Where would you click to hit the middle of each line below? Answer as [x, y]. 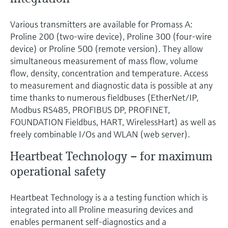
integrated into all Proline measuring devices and [102, 210]
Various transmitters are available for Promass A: [101, 24]
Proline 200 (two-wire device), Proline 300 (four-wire [111, 37]
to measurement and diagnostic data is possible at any [111, 85]
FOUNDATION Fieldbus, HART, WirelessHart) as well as [113, 122]
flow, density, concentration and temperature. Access [109, 73]
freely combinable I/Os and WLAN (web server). [100, 134]
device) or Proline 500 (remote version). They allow [107, 49]
